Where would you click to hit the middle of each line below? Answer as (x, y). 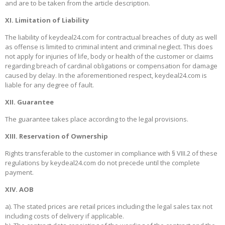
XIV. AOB (19, 190)
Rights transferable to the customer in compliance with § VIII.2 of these (111, 153)
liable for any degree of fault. (49, 85)
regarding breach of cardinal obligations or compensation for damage (111, 66)
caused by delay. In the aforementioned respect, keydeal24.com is (106, 76)
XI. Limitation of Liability (47, 20)
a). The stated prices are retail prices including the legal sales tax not (109, 207)
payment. (19, 173)
